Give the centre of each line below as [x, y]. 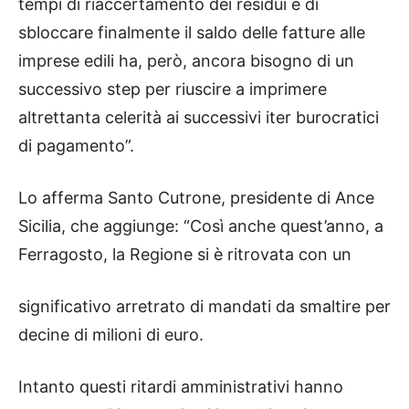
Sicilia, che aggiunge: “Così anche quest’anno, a [201, 226]
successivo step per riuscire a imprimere [173, 89]
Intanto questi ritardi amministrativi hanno [181, 387]
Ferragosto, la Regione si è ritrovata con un [185, 255]
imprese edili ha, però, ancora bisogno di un [186, 61]
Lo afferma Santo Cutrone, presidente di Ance [196, 198]
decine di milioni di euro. [111, 335]
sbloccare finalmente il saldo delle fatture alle [192, 33]
